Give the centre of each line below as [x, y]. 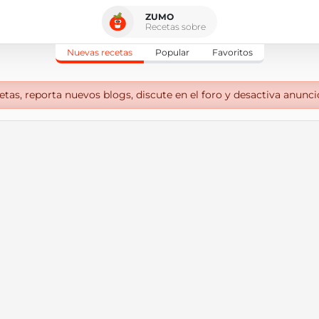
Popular [172, 52]
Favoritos [232, 52]
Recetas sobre [176, 26]
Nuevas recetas [99, 52]
